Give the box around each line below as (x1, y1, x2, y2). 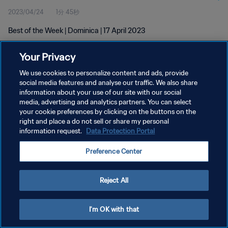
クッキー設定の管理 (8, 127, 63, 134)
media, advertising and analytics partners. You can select (19, 98, 192, 106)
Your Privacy (19, 50, 76, 63)
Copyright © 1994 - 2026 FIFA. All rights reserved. (8, 142, 123, 149)
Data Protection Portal (86, 127, 155, 135)
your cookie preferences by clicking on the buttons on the (19, 107, 196, 116)
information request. (19, 127, 84, 135)
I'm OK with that (89, 205, 139, 214)
